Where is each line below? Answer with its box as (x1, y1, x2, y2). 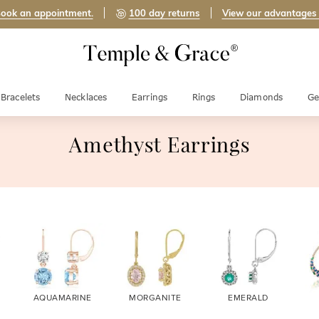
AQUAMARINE (33, 292, 92, 303)
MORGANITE (129, 292, 182, 303)
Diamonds (239, 92, 283, 103)
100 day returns (128, 7, 200, 19)
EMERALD (228, 292, 268, 303)
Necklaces (64, 92, 108, 103)
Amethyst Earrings (68, 136, 251, 157)
